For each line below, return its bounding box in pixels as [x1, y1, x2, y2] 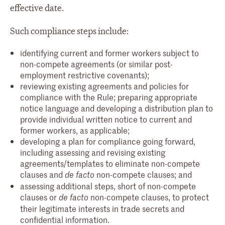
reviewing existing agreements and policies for [20, 80, 189, 91]
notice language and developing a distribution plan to [20, 102, 213, 114]
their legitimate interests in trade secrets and [20, 202, 184, 214]
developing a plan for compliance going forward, [20, 135, 195, 147]
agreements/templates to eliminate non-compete [20, 157, 200, 169]
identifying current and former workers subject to [20, 47, 199, 58]
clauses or [20, 191, 59, 202]
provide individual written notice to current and [20, 113, 192, 125]
